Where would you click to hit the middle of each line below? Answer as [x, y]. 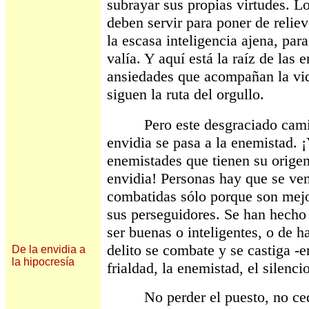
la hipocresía [43, 262]
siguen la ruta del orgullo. [186, 94]
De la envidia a [49, 249]
